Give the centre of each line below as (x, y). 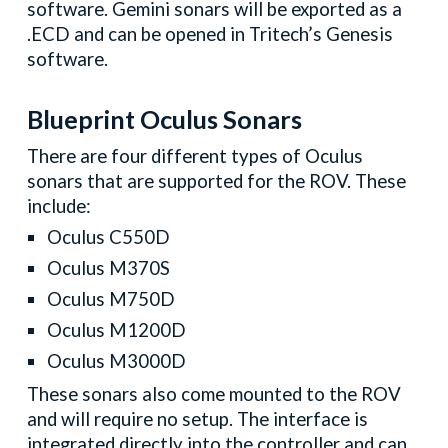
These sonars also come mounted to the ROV (214, 393)
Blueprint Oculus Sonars (165, 118)
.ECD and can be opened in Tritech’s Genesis (210, 33)
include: (59, 205)
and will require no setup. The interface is (198, 418)
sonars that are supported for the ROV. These (217, 180)
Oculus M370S (109, 267)
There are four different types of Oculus (195, 155)
